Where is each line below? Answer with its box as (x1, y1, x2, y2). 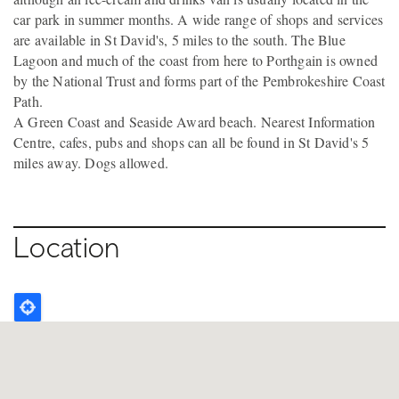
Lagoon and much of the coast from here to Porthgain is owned (13, 51, 379, 69)
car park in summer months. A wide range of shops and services (13, 10, 384, 28)
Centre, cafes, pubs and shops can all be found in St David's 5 (13, 133, 370, 151)
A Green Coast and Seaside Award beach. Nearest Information (13, 112, 376, 131)
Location (13, 230, 120, 264)
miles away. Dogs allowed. (13, 153, 168, 172)
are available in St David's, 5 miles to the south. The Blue (13, 30, 346, 49)
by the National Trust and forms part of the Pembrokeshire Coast (13, 71, 386, 90)
